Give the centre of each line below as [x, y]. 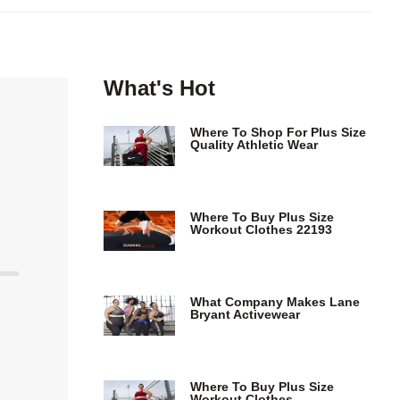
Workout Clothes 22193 [261, 229]
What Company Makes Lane [275, 302]
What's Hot [159, 88]
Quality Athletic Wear [254, 145]
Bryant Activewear [245, 314]
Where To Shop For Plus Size [278, 132]
